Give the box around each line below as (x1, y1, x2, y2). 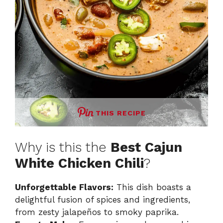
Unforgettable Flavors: (15, 182, 113, 192)
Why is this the (15, 139, 111, 155)
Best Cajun (111, 139, 182, 155)
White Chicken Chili (15, 155, 144, 171)
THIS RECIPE (95, 109, 146, 117)
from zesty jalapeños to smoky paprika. (15, 207, 179, 217)
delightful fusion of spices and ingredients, (15, 194, 190, 205)
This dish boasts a (113, 182, 191, 192)
